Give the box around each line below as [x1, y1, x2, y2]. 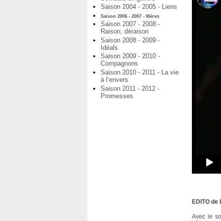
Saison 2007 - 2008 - [101, 20, 160, 28]
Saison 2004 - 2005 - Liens [101, 3, 177, 11]
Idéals [101, 43, 118, 51]
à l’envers [101, 75, 128, 83]
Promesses [101, 92, 133, 100]
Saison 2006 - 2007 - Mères [101, 13, 159, 19]
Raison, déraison [101, 28, 148, 36]
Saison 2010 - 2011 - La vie [101, 68, 179, 76]
